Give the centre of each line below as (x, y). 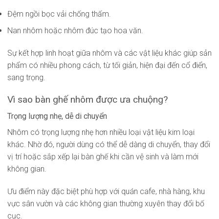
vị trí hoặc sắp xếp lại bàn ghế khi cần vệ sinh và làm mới (103, 157)
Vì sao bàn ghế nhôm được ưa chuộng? (88, 99)
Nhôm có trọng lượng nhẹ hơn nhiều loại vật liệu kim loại (101, 132)
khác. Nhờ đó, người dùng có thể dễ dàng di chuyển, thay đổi (109, 145)
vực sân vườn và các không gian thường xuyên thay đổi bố (106, 204)
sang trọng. (26, 77)
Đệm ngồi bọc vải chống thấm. (59, 14)
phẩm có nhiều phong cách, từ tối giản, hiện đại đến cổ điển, (107, 65)
